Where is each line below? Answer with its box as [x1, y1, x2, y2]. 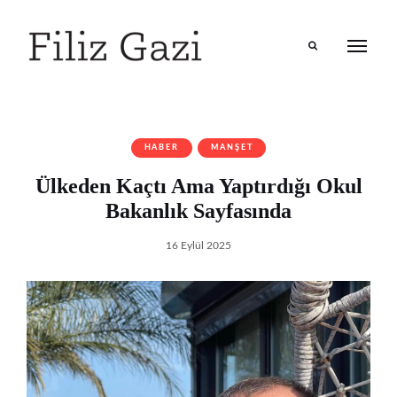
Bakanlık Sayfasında [105, 199, 292, 223]
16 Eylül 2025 [166, 240, 231, 252]
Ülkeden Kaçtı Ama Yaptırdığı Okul [35, 175, 362, 198]
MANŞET [210, 144, 253, 152]
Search [307, 74, 336, 85]
